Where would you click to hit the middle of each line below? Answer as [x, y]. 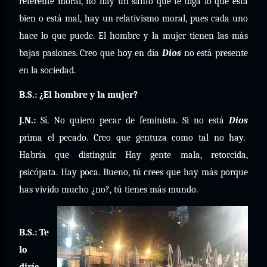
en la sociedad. [47, 70]
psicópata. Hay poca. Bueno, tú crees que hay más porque [133, 172]
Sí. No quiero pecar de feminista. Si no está [132, 120]
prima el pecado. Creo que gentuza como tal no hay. [132, 138]
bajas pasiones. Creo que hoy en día [91, 53]
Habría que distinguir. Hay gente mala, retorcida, [133, 155]
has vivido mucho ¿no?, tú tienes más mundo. [108, 190]
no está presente [215, 53]
